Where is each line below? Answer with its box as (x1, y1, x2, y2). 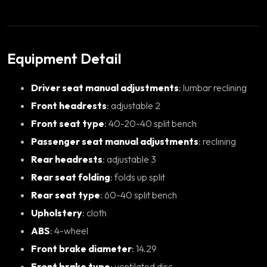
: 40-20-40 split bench (108, 117, 197, 129)
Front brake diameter (31, 242, 132, 254)
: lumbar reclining (183, 81, 247, 94)
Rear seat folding (31, 170, 110, 183)
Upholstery (31, 206, 82, 219)
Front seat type (31, 117, 104, 129)
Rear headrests (31, 153, 103, 165)
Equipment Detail (7, 49, 122, 67)
